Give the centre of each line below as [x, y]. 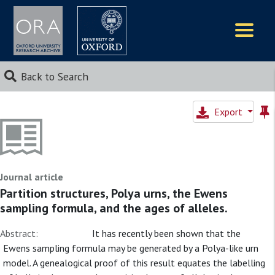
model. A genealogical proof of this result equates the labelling [134, 263]
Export [229, 112]
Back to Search [54, 76]
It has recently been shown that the [166, 233]
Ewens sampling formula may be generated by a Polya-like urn [131, 248]
